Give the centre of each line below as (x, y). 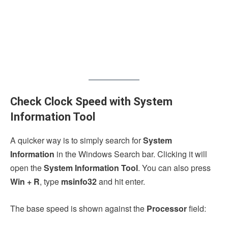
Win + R (25, 182)
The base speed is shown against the (78, 209)
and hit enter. (122, 182)
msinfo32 (79, 182)
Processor (167, 209)
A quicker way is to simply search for (77, 140)
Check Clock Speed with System (91, 102)
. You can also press (174, 168)
